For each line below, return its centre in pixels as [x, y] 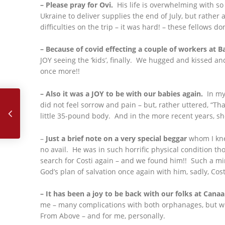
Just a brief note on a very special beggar [116, 138]
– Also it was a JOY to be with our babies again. [122, 93]
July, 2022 [25, 88]
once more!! [60, 71]
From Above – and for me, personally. [103, 216]
